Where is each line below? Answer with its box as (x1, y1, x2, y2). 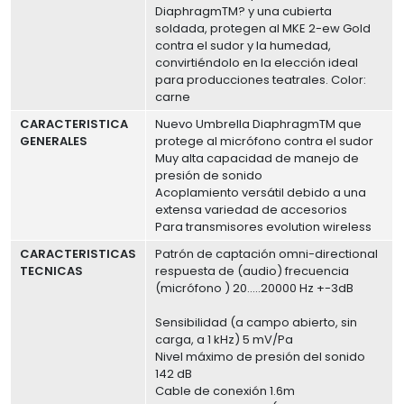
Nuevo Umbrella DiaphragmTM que (155, 115, 363, 133)
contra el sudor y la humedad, (155, 37, 332, 55)
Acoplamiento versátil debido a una (155, 184, 367, 202)
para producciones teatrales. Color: (155, 71, 367, 89)
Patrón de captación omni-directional (155, 245, 379, 263)
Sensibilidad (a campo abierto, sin (155, 314, 358, 332)
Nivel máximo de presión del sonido (155, 348, 366, 366)
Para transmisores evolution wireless (155, 218, 372, 236)
